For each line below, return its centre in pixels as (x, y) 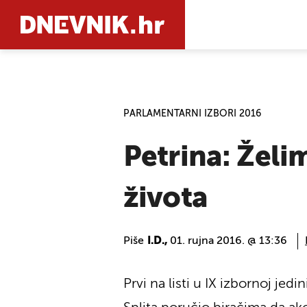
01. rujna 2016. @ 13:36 (229, 241)
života (165, 199)
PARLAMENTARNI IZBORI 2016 (192, 114)
